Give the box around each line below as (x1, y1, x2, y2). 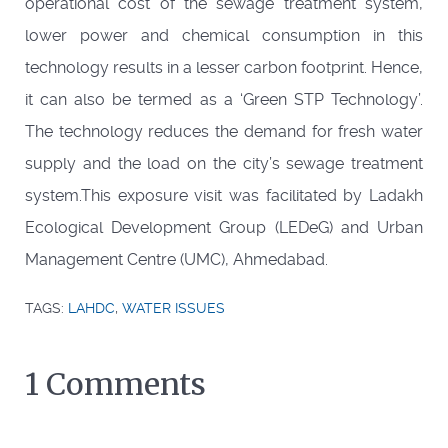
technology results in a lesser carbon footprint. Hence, (25, 57, 423, 77)
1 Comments (25, 364, 206, 403)
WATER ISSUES (122, 299, 225, 316)
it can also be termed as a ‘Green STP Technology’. (25, 89, 423, 109)
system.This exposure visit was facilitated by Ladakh (25, 185, 423, 205)
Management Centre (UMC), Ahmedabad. (25, 249, 328, 269)
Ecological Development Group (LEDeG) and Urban (25, 217, 423, 237)
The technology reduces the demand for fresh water (25, 121, 423, 141)
